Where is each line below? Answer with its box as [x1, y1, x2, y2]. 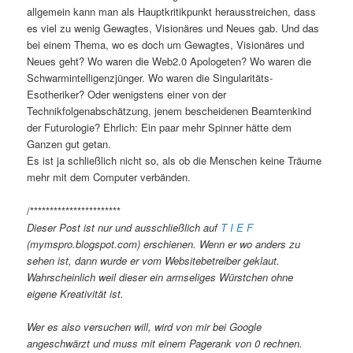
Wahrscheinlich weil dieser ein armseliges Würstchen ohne [27, 269, 294, 284]
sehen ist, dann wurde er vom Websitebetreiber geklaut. [27, 252, 281, 268]
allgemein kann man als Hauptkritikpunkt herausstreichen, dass [27, 4, 317, 20]
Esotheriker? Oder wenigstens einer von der [27, 87, 227, 102]
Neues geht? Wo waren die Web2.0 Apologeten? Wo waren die [27, 54, 312, 69]
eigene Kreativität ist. [27, 285, 124, 301]
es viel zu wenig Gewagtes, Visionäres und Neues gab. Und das [27, 20, 320, 36]
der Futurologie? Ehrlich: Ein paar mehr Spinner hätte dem [27, 120, 292, 136]
